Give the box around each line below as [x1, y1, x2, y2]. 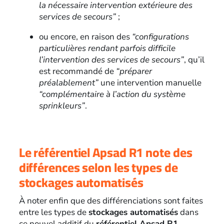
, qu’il [183, 53, 204, 65]
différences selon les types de [18, 155, 178, 179]
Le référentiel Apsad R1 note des [18, 140, 192, 164]
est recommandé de [38, 65, 116, 77]
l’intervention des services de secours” [38, 53, 184, 65]
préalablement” [38, 76, 98, 88]
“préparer [115, 65, 152, 77]
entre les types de [18, 206, 88, 218]
